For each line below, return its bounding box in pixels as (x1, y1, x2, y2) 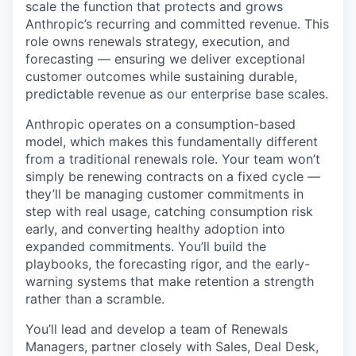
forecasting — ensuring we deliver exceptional (25, 51, 305, 68)
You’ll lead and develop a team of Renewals (25, 321, 288, 338)
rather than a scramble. (25, 291, 164, 308)
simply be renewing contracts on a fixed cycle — (25, 168, 320, 185)
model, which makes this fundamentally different (25, 133, 318, 150)
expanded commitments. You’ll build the (25, 238, 266, 255)
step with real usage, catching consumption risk (25, 203, 313, 220)
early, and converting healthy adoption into (25, 221, 285, 238)
